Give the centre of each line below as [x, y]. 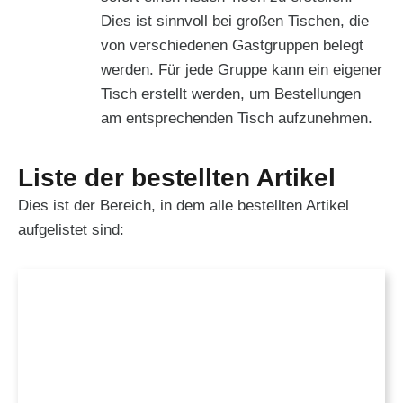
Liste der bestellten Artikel [184, 177]
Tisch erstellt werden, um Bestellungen [231, 94]
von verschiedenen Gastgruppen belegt [232, 46]
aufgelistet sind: [71, 229]
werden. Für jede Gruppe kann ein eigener [242, 70]
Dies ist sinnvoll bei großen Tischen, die [235, 22]
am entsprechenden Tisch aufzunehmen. [237, 119]
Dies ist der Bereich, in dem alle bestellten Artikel [184, 205]
